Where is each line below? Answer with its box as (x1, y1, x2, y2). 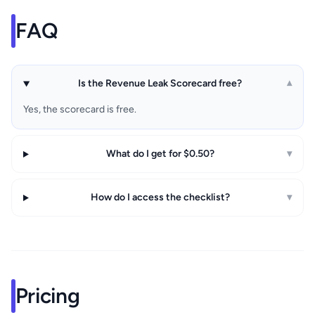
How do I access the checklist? (90, 191, 230, 204)
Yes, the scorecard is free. (23, 103, 136, 116)
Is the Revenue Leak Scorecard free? (78, 77, 243, 90)
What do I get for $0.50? (105, 148, 214, 160)
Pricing (15, 283, 79, 309)
